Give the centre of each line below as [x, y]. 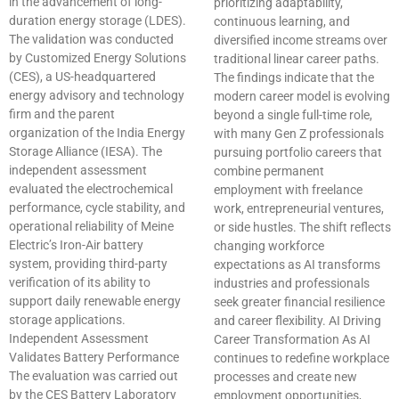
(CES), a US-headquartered [82, 77]
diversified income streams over [301, 41]
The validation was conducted [91, 40]
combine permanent [269, 171]
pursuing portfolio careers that [298, 153]
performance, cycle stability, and [97, 208]
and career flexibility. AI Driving [297, 321]
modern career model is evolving [302, 97]
